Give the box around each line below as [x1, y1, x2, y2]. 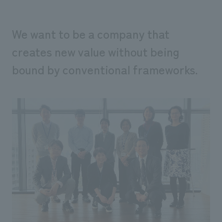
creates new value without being [11, 43, 179, 61]
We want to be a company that [11, 25, 169, 43]
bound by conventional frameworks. [11, 60, 198, 79]
